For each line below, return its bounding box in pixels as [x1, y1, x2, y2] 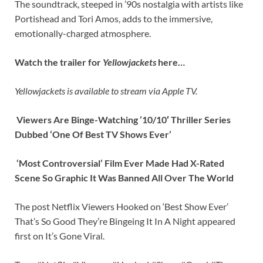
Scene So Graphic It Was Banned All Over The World [15, 171, 234, 183]
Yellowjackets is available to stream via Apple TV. [15, 85, 197, 96]
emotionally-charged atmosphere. [15, 27, 151, 39]
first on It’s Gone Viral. [15, 230, 104, 241]
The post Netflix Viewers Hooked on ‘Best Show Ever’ [15, 200, 228, 212]
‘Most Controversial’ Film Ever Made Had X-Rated [15, 157, 224, 168]
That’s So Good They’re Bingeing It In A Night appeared [15, 215, 235, 227]
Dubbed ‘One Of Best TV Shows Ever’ [15, 128, 171, 140]
